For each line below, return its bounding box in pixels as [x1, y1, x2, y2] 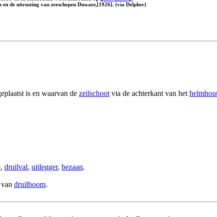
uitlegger [31, 162, 58, 171]
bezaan [62, 162, 83, 171]
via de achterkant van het [109, 89, 189, 97]
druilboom [14, 180, 46, 188]
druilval [4, 162, 28, 171]
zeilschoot [79, 89, 109, 97]
